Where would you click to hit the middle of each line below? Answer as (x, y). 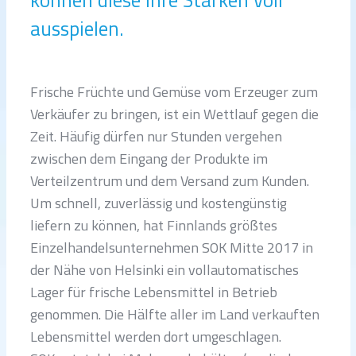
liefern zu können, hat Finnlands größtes (154, 225)
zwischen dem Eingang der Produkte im (149, 158)
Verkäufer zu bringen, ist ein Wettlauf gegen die (174, 114)
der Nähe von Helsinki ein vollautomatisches (164, 269)
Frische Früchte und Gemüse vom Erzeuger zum (174, 91)
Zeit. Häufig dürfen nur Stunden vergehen (156, 136)
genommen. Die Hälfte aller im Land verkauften (175, 314)
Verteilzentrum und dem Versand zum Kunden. (170, 180)
